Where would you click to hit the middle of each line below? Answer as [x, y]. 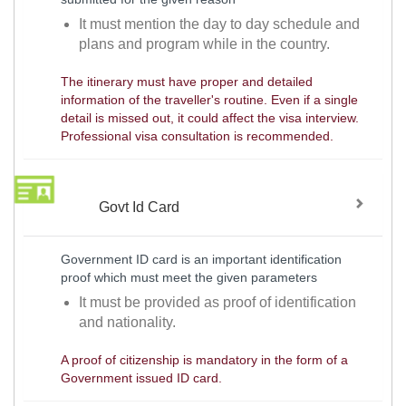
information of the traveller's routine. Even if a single [209, 99]
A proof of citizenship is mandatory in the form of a [204, 359]
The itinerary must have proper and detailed [186, 81]
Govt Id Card [140, 208]
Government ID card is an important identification [201, 260]
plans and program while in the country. [205, 43]
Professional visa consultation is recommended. [197, 135]
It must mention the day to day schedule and [220, 24]
